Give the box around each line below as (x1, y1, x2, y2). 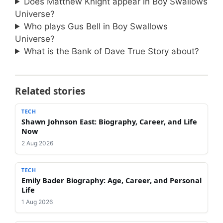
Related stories (15, 84, 85, 98)
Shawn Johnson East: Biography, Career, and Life (21, 116, 197, 126)
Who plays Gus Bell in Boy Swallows (24, 21, 168, 31)
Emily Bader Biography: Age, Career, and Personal (21, 175, 202, 185)
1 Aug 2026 (21, 198, 53, 206)
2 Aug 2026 (21, 139, 53, 147)
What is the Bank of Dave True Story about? (24, 46, 200, 56)
